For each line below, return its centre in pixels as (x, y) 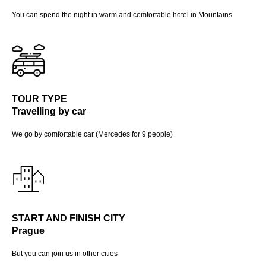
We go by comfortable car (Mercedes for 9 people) (92, 134)
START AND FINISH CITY (69, 218)
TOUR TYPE (39, 99)
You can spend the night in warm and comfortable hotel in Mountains (122, 15)
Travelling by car (49, 111)
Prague (28, 230)
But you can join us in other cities (65, 253)
